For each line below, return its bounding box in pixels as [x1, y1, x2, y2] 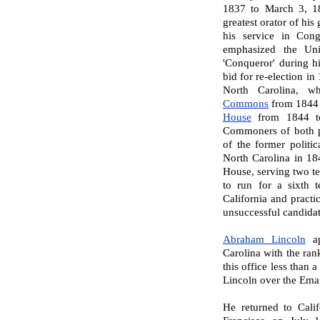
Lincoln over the [223, 274, 296, 286]
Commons [223, 98, 269, 109]
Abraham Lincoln [223, 234, 306, 245]
